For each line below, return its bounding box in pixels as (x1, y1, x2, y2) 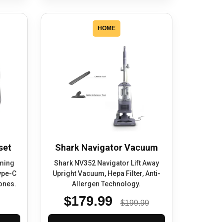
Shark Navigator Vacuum (55, 142, 158, 153)
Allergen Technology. (72, 180, 141, 188)
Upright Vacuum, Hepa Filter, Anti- (52, 169, 161, 178)
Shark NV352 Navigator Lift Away (54, 159, 159, 167)
